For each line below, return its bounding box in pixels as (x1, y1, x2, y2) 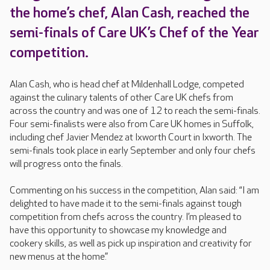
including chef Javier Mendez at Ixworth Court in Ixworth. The (10, 132, 252, 143)
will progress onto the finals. (10, 159, 123, 170)
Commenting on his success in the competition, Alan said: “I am (10, 185, 259, 196)
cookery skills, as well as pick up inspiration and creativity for (10, 238, 252, 250)
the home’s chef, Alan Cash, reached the (10, 4, 250, 22)
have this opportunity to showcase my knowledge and (10, 225, 227, 236)
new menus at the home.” (10, 251, 108, 263)
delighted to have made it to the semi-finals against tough (10, 198, 242, 210)
